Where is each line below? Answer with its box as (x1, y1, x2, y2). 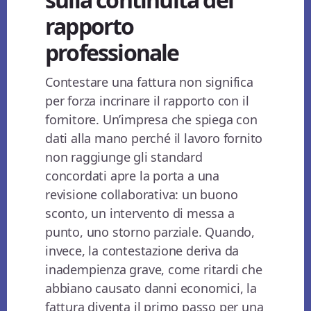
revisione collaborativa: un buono (45, 186, 238, 203)
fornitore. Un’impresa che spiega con (45, 111, 258, 128)
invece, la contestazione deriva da (45, 242, 239, 260)
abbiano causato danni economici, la (45, 280, 258, 297)
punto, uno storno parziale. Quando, (45, 224, 255, 241)
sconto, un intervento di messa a (45, 205, 235, 222)
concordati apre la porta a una (45, 167, 220, 185)
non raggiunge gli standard (45, 149, 203, 166)
